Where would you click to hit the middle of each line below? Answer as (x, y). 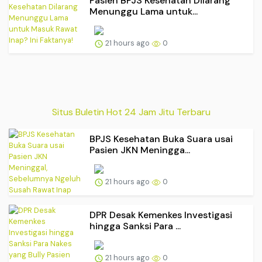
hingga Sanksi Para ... (135, 226)
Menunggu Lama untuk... (144, 12)
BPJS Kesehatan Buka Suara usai (161, 139)
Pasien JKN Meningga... (140, 150)
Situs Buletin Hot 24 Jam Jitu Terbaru (131, 112)
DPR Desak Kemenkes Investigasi (161, 215)
